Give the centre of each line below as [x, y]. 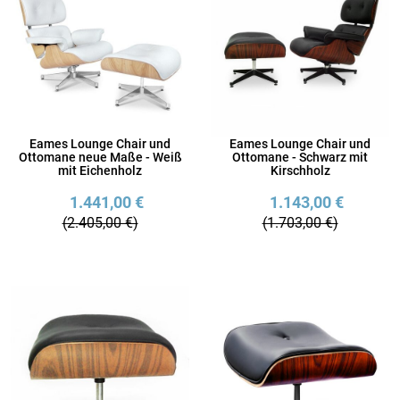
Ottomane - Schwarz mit [300, 158]
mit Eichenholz [100, 171]
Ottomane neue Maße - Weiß [100, 158]
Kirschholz [300, 171]
